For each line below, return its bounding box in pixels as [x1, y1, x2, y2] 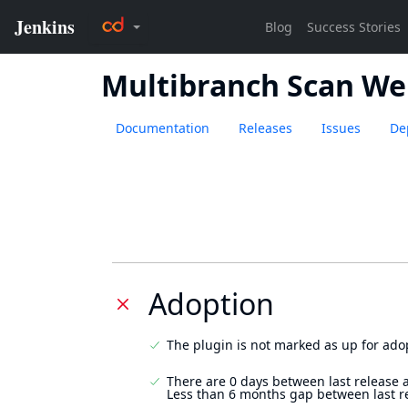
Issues [321, 119, 361, 137]
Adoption [148, 284, 274, 323]
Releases [239, 119, 292, 137]
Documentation [116, 119, 209, 137]
